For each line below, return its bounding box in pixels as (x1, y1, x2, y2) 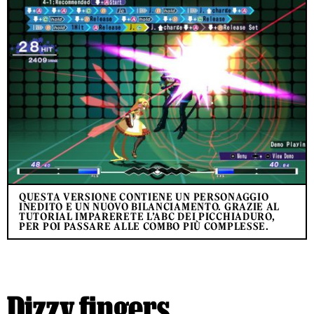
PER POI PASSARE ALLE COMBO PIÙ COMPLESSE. (19, 219, 269, 233)
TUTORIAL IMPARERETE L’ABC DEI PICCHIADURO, (19, 210, 275, 223)
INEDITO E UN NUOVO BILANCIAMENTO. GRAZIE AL (19, 200, 280, 213)
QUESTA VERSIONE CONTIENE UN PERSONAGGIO (19, 190, 269, 203)
